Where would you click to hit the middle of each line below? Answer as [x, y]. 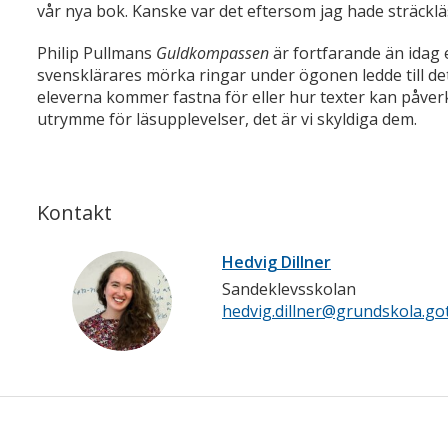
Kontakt [74, 213]
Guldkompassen [214, 53]
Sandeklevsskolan [289, 289]
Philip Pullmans [96, 53]
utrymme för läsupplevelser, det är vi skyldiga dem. [227, 119]
